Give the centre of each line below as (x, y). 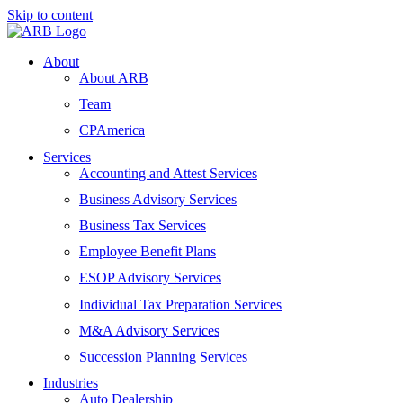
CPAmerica (112, 130)
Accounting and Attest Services (168, 173)
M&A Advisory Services (149, 330)
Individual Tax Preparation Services (180, 304)
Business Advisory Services (158, 199)
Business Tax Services (143, 225)
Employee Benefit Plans (148, 252)
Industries (71, 383)
